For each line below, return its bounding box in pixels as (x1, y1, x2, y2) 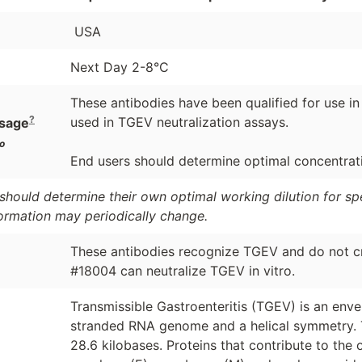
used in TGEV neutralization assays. (69, 114, 288, 131)
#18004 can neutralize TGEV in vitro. (69, 263, 295, 280)
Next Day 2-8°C (69, 59, 169, 76)
